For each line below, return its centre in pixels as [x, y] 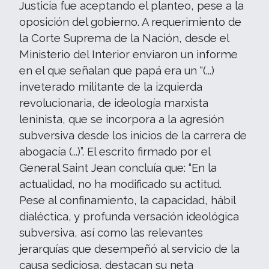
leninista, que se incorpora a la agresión [122, 119]
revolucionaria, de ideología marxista [114, 103]
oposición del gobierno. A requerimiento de [130, 22]
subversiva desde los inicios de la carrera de [133, 135]
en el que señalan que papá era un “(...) [117, 71]
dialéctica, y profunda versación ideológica [129, 216]
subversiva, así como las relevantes [111, 233]
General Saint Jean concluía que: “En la [118, 168]
